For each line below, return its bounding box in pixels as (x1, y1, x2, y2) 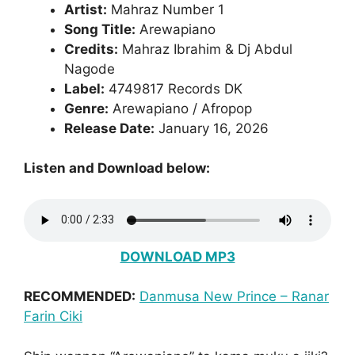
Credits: (64, 40, 118, 57)
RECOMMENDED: (24, 288, 136, 305)
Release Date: (64, 120, 155, 136)
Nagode (64, 60, 115, 77)
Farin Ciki (24, 308, 82, 325)
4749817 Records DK (105, 80, 242, 97)
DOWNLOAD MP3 (120, 248, 235, 265)
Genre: (64, 100, 109, 116)
